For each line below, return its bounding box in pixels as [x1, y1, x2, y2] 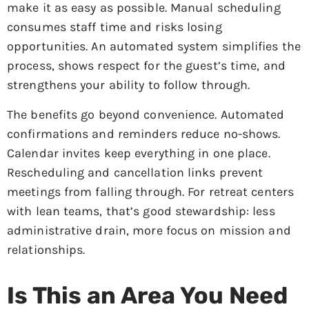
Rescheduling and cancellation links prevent [7, 164, 263, 180]
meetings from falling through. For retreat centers [7, 183, 295, 199]
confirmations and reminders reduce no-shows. [7, 126, 281, 141]
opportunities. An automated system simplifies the [7, 39, 301, 54]
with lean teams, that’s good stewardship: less [7, 203, 275, 219]
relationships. [7, 241, 86, 257]
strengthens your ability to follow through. [7, 77, 250, 93]
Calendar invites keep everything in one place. [7, 145, 270, 161]
